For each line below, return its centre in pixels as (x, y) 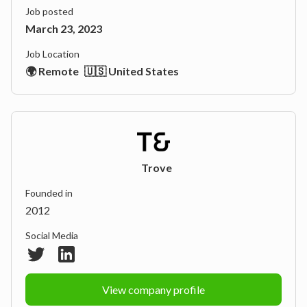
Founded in (49, 193)
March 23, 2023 (64, 28)
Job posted (49, 11)
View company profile (153, 290)
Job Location (52, 54)
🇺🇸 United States (132, 71)
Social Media (52, 235)
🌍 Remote (52, 71)
